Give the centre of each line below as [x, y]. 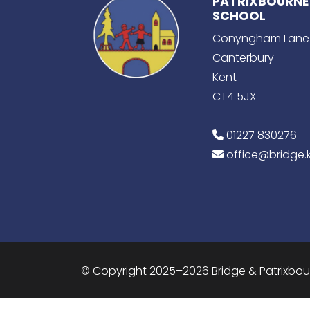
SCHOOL [239, 16]
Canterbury [243, 58]
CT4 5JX [234, 97]
